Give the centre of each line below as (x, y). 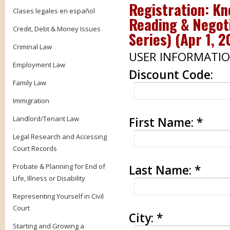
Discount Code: (171, 75)
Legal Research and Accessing (60, 137)
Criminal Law (32, 47)
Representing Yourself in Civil (58, 196)
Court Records (35, 148)
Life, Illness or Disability (49, 178)
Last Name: (161, 170)
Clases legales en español (54, 11)
